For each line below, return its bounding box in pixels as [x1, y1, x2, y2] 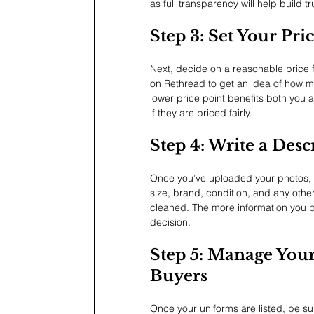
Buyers [150, 266, 207, 286]
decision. [150, 216, 191, 229]
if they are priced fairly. [150, 107, 252, 120]
